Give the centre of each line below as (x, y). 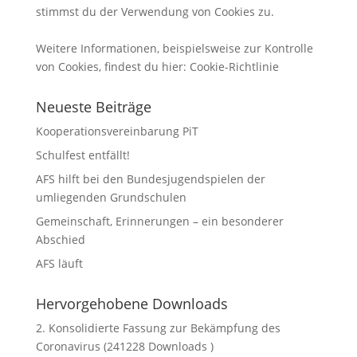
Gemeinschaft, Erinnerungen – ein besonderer (159, 221)
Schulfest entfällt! (82, 155)
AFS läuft (59, 263)
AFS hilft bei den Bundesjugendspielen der (150, 179)
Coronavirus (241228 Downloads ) (124, 346)
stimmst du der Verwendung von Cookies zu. (155, 12)
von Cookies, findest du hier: (112, 67)
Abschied (60, 239)
